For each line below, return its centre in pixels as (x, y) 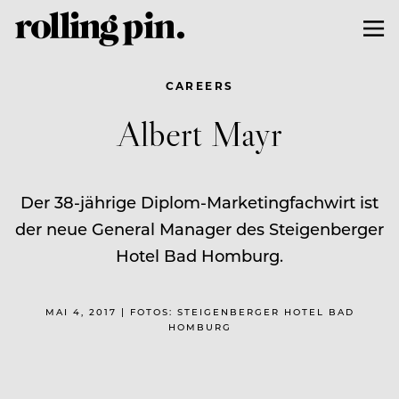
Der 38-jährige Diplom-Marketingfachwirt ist (199, 202)
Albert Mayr (199, 133)
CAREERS (199, 85)
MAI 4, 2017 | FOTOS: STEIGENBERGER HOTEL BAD (199, 311)
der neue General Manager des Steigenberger (199, 228)
